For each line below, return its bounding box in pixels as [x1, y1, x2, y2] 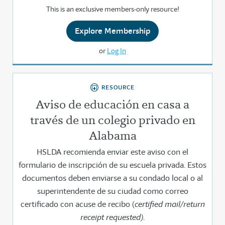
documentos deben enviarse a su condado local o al [22, 173, 203, 184]
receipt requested [80, 212, 141, 223]
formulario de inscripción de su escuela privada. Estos [19, 160, 206, 171]
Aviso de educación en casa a [36, 96, 189, 113]
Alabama [88, 128, 137, 144]
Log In [107, 46, 126, 56]
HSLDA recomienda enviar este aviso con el [37, 147, 188, 158]
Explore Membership [75, 26, 150, 37]
